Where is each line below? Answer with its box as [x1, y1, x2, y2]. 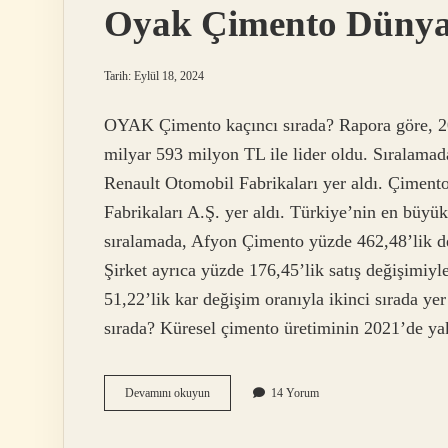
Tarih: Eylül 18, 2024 [104, 69, 204, 83]
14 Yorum [271, 386, 319, 401]
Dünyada [209, 421, 252, 436]
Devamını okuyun [125, 386, 210, 401]
